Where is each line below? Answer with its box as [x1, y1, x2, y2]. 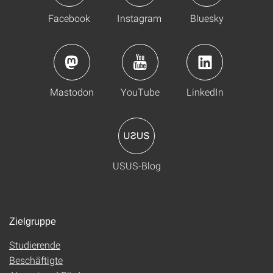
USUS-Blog [112, 159, 161, 172]
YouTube [120, 85, 160, 98]
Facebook [48, 12, 90, 24]
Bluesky [190, 12, 224, 24]
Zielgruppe [9, 216, 56, 227]
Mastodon [49, 85, 94, 98]
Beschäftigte [9, 253, 63, 266]
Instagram [117, 12, 161, 24]
